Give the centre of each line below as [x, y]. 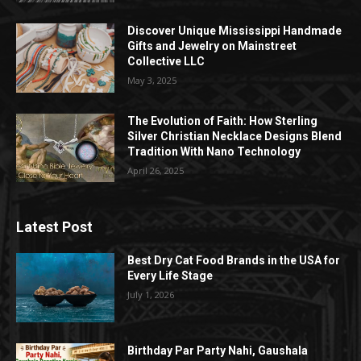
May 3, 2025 [152, 81]
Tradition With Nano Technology [214, 151]
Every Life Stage [170, 276]
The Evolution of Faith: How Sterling [223, 120]
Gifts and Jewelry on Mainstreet [212, 46]
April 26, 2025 [156, 170]
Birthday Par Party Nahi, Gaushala [218, 351]
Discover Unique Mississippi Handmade [235, 31]
